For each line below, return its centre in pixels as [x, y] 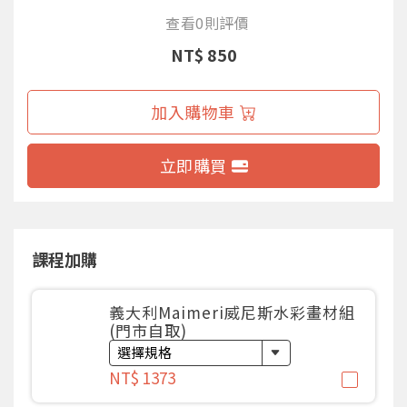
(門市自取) [148, 330]
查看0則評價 [207, 22]
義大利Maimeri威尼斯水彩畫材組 [232, 312]
